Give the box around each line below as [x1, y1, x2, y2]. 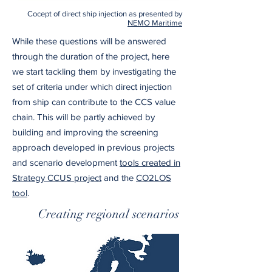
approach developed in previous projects [12, 142, 175, 152]
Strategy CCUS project [12, 172, 101, 183]
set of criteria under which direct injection [12, 81, 172, 92]
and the [101, 172, 136, 183]
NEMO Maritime [127, 18, 182, 27]
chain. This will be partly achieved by [12, 112, 155, 122]
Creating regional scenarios [38, 206, 182, 222]
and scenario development [12, 157, 120, 168]
